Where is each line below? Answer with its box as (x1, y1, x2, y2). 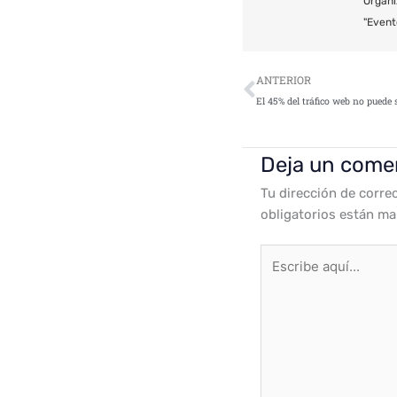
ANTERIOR (256, 72, 312, 87)
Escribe (260, 246, 307, 263)
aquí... (260, 268, 298, 284)
